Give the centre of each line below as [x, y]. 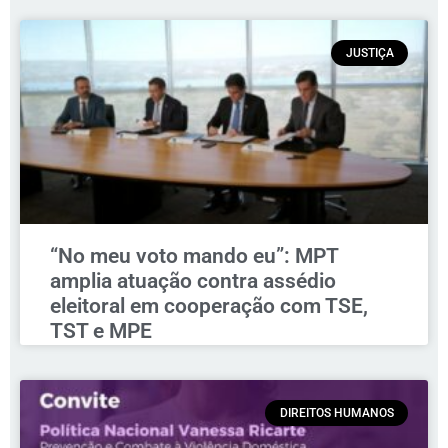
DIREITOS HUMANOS [336, 413]
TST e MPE [101, 330]
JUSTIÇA [369, 53]
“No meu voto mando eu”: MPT [194, 255]
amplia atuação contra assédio [193, 280]
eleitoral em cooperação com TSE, [209, 305]
